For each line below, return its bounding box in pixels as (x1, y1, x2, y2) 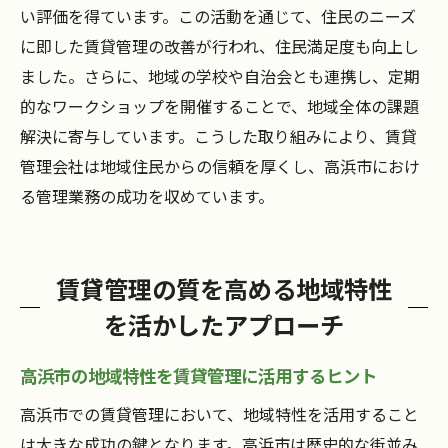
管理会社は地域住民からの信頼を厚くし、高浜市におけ (20, 154, 420, 179)
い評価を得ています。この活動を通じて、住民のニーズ (20, 4, 416, 29)
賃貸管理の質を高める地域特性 (56, 271, 392, 307)
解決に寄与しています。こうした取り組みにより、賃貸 (20, 124, 417, 149)
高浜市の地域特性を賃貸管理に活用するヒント (20, 363, 377, 389)
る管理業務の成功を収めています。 (20, 184, 274, 209)
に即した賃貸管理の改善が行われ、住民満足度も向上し (20, 34, 419, 59)
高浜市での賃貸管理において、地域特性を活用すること (20, 402, 419, 427)
